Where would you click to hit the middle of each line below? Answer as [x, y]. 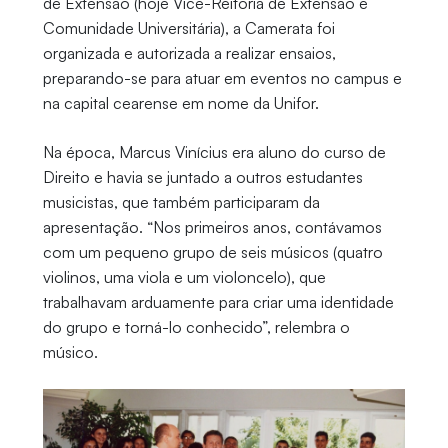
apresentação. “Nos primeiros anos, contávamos [212, 227]
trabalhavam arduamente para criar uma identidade [218, 302]
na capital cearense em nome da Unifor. [180, 103]
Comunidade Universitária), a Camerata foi [188, 28]
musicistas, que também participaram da [181, 202]
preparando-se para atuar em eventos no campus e [222, 78]
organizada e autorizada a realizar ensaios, [189, 53]
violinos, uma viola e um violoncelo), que [184, 277]
